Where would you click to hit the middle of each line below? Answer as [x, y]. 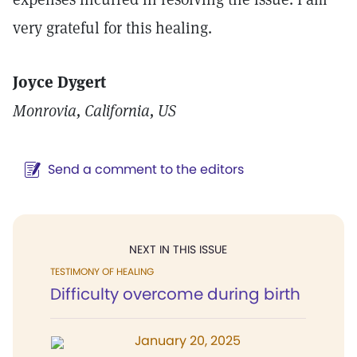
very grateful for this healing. [112, 28]
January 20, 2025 [188, 341]
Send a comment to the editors [146, 169]
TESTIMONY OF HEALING [102, 271]
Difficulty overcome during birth [175, 294]
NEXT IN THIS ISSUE [178, 249]
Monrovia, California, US [94, 111]
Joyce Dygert [59, 82]
